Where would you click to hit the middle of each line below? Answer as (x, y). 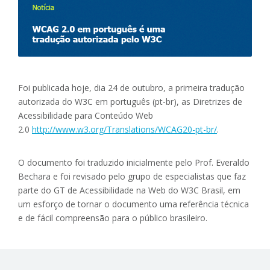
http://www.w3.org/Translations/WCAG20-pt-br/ (124, 130)
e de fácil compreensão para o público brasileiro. (113, 218)
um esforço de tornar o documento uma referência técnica (133, 204)
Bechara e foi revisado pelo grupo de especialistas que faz (132, 177)
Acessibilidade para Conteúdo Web (86, 116)
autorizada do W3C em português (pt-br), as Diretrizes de (130, 102)
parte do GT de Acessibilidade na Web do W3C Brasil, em (129, 190)
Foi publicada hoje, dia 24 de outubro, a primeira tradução (131, 88)
